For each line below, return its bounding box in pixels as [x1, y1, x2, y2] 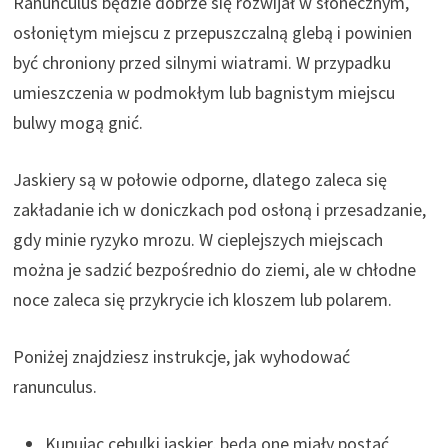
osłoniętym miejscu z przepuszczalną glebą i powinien [13, 21, 413, 45]
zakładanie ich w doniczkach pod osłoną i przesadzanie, [13, 198, 427, 222]
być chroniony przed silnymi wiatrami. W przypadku [13, 51, 392, 75]
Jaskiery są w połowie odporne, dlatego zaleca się [13, 168, 388, 192]
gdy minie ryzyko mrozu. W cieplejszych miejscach [13, 228, 384, 252]
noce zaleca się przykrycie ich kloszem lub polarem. [13, 288, 393, 312]
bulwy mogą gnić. [13, 111, 144, 135]
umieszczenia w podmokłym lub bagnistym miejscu [13, 81, 396, 105]
